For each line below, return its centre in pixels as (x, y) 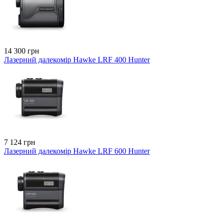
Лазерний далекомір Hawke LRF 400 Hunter (77, 59)
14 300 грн (22, 51)
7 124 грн (20, 142)
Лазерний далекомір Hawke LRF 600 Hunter (77, 151)
